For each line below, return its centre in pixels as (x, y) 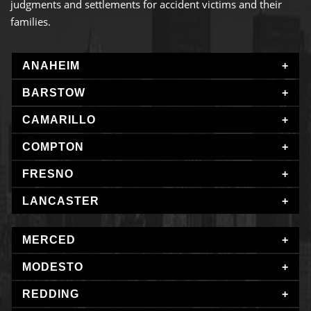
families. (31, 22)
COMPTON (53, 147)
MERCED (49, 240)
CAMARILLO (59, 120)
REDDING (51, 294)
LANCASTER (61, 201)
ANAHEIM (51, 66)
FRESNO (48, 174)
